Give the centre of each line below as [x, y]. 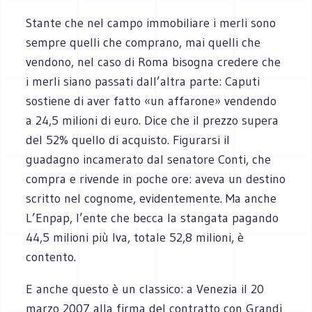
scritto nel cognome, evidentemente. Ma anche [151, 198]
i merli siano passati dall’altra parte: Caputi [143, 81]
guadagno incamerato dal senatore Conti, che [149, 159]
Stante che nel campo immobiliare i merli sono [151, 23]
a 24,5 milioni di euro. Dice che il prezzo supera [153, 120]
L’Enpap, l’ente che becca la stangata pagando [153, 218]
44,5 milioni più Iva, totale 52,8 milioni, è [135, 237]
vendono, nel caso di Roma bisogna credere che [154, 62]
